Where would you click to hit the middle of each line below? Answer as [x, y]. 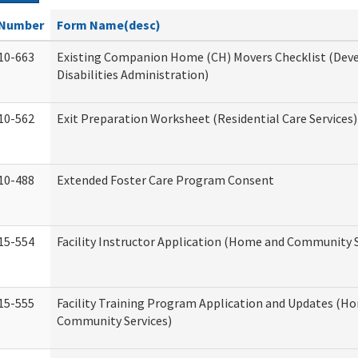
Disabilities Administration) [133, 74]
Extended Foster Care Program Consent [165, 180]
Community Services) [114, 320]
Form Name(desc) [109, 25]
